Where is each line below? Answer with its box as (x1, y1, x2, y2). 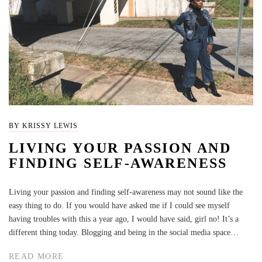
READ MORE (9, 251, 64, 261)
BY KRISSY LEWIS (9, 122, 78, 130)
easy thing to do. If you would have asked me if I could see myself (9, 201, 230, 211)
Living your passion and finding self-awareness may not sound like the (9, 188, 243, 197)
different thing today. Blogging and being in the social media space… (9, 228, 239, 237)
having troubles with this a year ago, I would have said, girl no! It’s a (9, 215, 239, 224)
